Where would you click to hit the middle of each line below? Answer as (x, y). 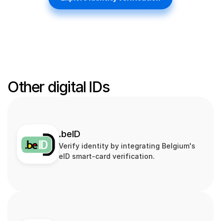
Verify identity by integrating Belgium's (127, 146)
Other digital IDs (58, 87)
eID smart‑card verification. (107, 156)
